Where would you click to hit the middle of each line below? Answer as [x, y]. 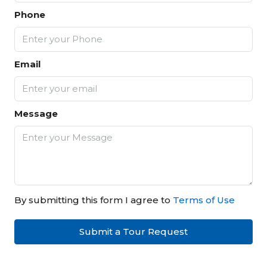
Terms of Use [204, 200]
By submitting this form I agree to [94, 200]
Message [36, 114]
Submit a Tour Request [133, 232]
